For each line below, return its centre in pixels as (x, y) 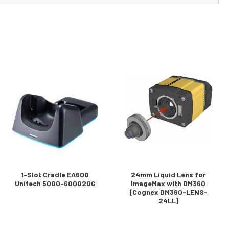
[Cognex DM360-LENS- (168, 192)
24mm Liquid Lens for (168, 174)
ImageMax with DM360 (168, 183)
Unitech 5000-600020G (55, 183)
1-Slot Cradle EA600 (55, 174)
